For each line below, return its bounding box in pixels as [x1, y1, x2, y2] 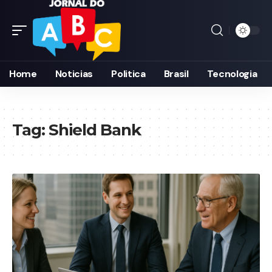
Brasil [163, 67, 189, 80]
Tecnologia [206, 67, 257, 80]
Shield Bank [49, 120, 141, 140]
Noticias [55, 67, 93, 80]
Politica [111, 67, 146, 80]
